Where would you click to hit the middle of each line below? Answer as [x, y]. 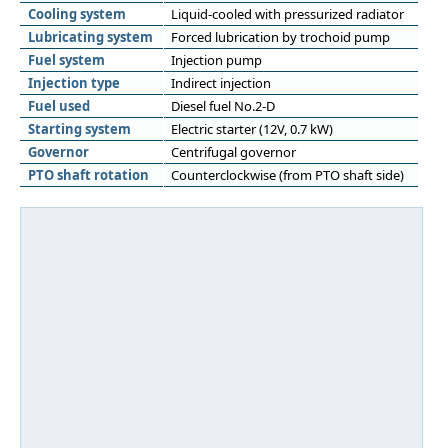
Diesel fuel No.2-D [223, 106]
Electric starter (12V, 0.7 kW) [252, 129]
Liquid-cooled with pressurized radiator [287, 14]
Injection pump [216, 60]
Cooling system [77, 14]
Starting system [79, 129]
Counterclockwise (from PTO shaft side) [287, 175]
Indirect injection [221, 83]
